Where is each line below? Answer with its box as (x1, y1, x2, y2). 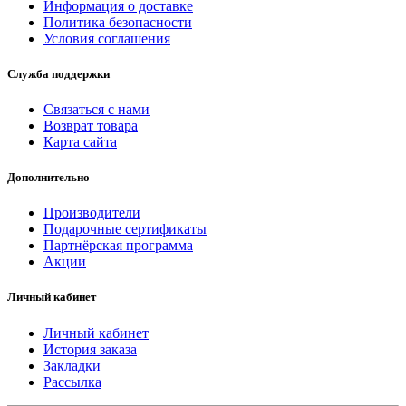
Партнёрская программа (43, 237, 193, 254)
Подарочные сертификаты (43, 221, 207, 237)
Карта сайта (43, 133, 117, 150)
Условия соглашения (43, 30, 170, 46)
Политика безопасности (43, 14, 192, 30)
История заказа (43, 341, 137, 357)
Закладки (43, 357, 101, 373)
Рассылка (43, 373, 101, 390)
